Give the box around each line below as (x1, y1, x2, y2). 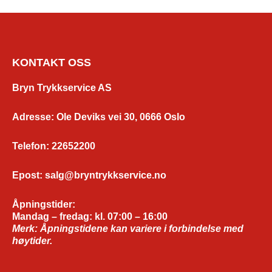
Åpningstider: (12, 199, 75, 209)
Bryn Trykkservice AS (12, 82, 112, 93)
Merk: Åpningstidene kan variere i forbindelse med (12, 223, 243, 234)
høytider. (12, 235, 52, 246)
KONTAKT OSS (12, 56, 91, 69)
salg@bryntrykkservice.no (45, 169, 166, 180)
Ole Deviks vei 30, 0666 (56, 111, 164, 122)
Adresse (12, 111, 51, 122)
